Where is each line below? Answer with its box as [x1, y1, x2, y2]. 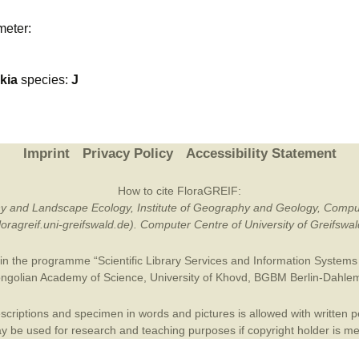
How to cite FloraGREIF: [118, 184, 241, 197]
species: [18, 73, 71, 87]
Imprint [22, 146, 70, 161]
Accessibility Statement [185, 146, 337, 161]
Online [299, 33, 333, 46]
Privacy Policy [82, 146, 173, 161]
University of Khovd [149, 271, 248, 284]
